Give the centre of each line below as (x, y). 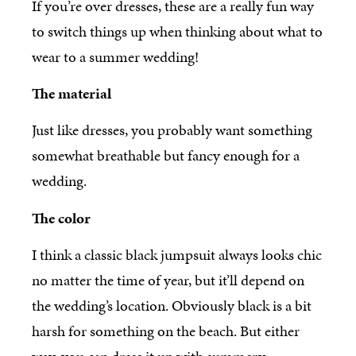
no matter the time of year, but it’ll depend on (168, 281)
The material (72, 93)
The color (61, 218)
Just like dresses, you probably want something (172, 130)
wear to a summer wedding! (115, 56)
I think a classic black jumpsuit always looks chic (177, 255)
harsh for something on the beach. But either (166, 331)
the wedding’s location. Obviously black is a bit (172, 306)
